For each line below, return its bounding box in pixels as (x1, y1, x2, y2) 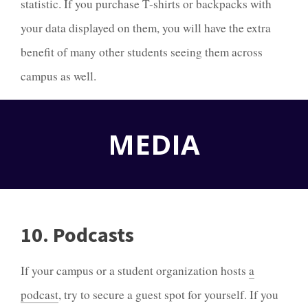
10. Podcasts (21, 221, 134, 248)
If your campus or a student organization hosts (21, 262, 249, 278)
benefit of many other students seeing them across (21, 44, 263, 60)
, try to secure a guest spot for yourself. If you (58, 286, 278, 302)
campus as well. (21, 68, 96, 84)
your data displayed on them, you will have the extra (21, 20, 271, 36)
